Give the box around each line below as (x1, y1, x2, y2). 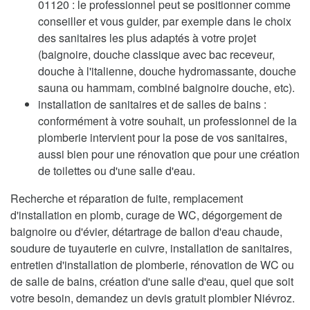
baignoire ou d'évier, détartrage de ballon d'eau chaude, (10, 223, 282, 239)
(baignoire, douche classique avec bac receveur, (38, 46, 275, 62)
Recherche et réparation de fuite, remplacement (10, 190, 243, 206)
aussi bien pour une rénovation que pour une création (38, 145, 300, 162)
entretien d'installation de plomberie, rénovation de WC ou (10, 256, 294, 273)
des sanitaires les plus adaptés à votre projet (38, 29, 256, 46)
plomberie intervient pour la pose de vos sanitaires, (38, 129, 287, 145)
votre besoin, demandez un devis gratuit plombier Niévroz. (10, 289, 295, 306)
